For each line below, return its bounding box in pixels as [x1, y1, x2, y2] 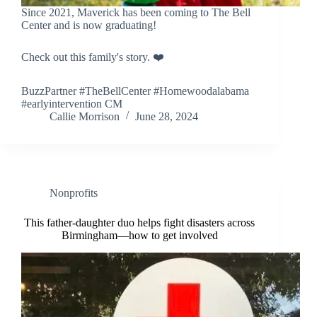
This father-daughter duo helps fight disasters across [24, 217, 255, 229]
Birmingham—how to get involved [61, 229, 218, 242]
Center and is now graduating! [21, 19, 156, 32]
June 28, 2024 [135, 110, 198, 123]
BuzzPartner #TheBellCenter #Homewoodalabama [21, 85, 249, 98]
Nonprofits [50, 187, 98, 200]
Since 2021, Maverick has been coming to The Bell [21, 6, 250, 19]
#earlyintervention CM [21, 98, 122, 110]
